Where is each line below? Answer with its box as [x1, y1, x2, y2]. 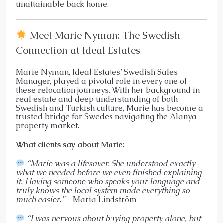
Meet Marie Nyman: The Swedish [27, 28, 180, 42]
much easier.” [16, 194, 65, 205]
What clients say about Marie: [16, 139, 125, 150]
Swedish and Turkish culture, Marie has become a [16, 102, 203, 113]
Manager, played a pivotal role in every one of [16, 75, 187, 86]
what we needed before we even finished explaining [16, 167, 202, 178]
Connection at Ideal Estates [16, 43, 140, 57]
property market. [16, 120, 79, 131]
